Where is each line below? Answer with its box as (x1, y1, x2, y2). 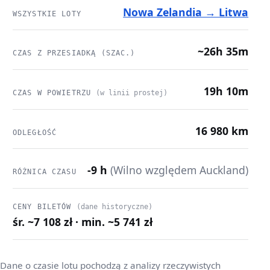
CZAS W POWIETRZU (12, 89, 96, 98)
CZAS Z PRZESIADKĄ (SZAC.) (12, 49, 136, 58)
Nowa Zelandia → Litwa (123, 4, 249, 19)
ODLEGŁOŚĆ (12, 128, 57, 137)
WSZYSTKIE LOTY (12, 9, 81, 18)
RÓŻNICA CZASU (12, 168, 77, 177)
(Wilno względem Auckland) (110, 163, 249, 178)
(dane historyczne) (76, 202, 152, 211)
